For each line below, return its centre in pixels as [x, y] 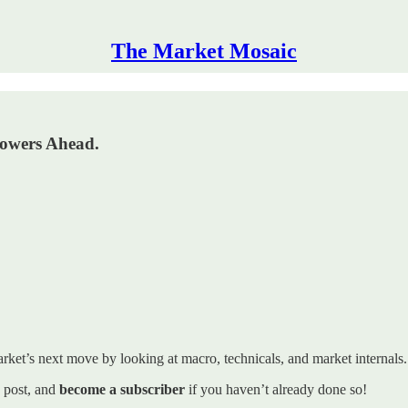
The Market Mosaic [204, 51]
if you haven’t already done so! [276, 389]
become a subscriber [122, 389]
